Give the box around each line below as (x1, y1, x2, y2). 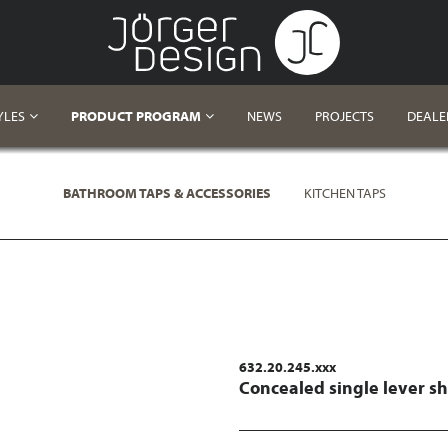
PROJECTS (314, 107, 374, 125)
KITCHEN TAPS (303, 184, 386, 202)
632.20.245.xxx (239, 358, 336, 376)
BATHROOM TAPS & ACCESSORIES (62, 184, 271, 202)
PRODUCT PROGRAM (70, 107, 201, 125)
